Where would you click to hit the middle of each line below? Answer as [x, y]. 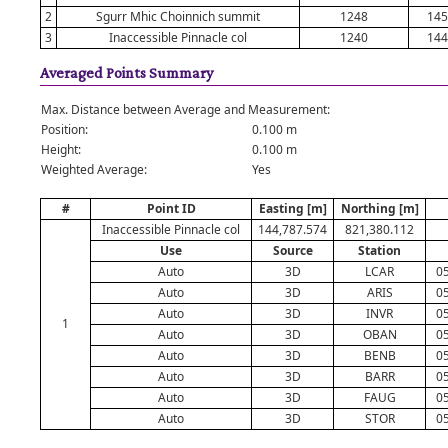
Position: [64, 129]
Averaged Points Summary [126, 72]
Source [292, 250]
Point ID [171, 208]
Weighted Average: [94, 169]
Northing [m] [379, 208]
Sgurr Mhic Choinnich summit [178, 16]
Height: [61, 149]
